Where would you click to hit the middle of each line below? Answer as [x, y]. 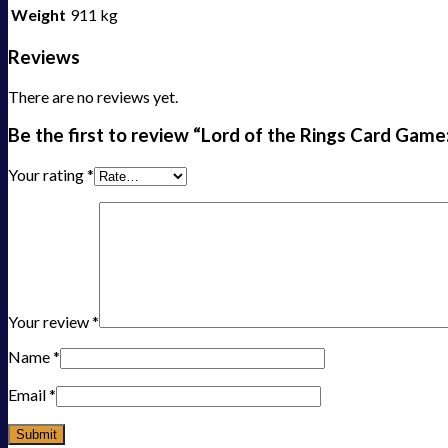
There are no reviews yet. [93, 96]
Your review [50, 322]
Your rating [47, 175]
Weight [38, 15]
